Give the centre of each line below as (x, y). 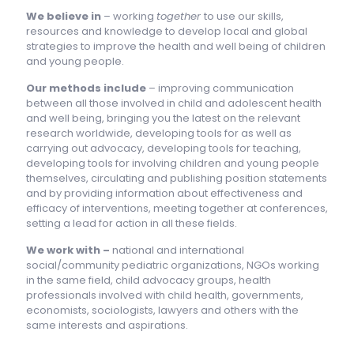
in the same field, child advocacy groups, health (149, 280)
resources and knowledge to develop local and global (167, 31)
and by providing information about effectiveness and (164, 193)
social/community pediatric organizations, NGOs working (173, 265)
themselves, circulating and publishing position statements (177, 178)
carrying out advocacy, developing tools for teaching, (164, 148)
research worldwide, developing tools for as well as (159, 133)
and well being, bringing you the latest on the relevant (163, 118)
